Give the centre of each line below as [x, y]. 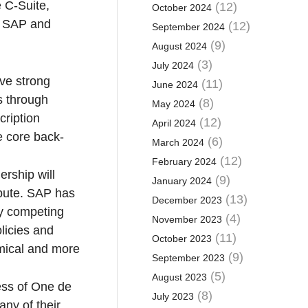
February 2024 [184, 162]
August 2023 [179, 277]
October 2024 [181, 8]
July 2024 [173, 65]
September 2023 [188, 258]
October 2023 [181, 239]
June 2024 [175, 85]
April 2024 [174, 123]
